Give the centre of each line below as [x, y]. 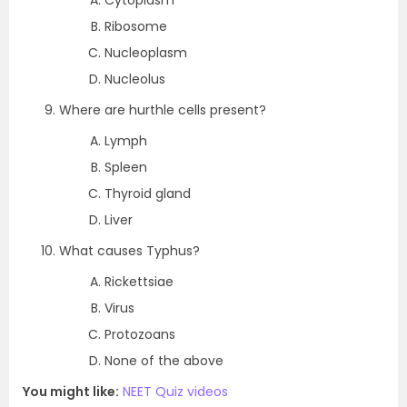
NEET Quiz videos [175, 392]
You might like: [71, 392]
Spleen [126, 167]
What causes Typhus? [129, 251]
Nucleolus [135, 79]
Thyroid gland [148, 194]
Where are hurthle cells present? [163, 110]
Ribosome [136, 26]
